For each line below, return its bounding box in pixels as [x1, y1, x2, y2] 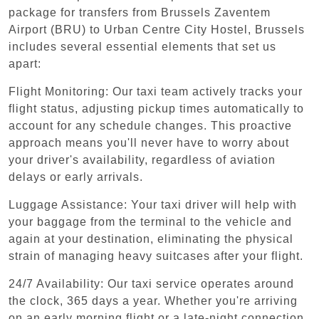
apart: [9, 57, 41, 70]
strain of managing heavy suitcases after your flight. [9, 249, 303, 262]
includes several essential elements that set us [9, 40, 276, 53]
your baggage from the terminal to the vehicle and [9, 215, 292, 228]
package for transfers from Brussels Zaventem [9, 6, 271, 19]
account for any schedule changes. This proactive [9, 119, 292, 132]
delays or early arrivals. [9, 170, 143, 183]
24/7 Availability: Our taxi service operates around [9, 277, 294, 290]
